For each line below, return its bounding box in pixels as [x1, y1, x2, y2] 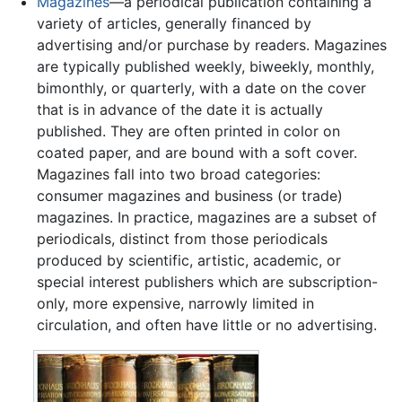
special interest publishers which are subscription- [36, 272, 378, 291]
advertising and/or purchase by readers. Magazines [36, 35, 387, 54]
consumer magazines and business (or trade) [36, 186, 343, 205]
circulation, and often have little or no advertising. [36, 315, 377, 334]
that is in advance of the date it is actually [36, 100, 323, 118]
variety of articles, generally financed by [36, 13, 311, 32]
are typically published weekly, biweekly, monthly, [36, 57, 374, 75]
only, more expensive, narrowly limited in [36, 293, 314, 312]
